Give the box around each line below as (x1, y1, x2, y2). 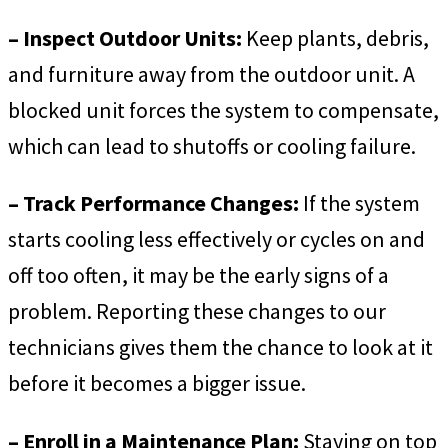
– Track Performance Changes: (8, 189, 299, 218)
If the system (299, 189, 420, 218)
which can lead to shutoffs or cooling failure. (8, 131, 416, 160)
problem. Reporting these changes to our (8, 297, 386, 326)
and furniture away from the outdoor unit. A (8, 59, 415, 88)
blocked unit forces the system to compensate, (8, 95, 439, 124)
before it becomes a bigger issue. (8, 369, 306, 398)
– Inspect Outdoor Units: (8, 23, 242, 52)
